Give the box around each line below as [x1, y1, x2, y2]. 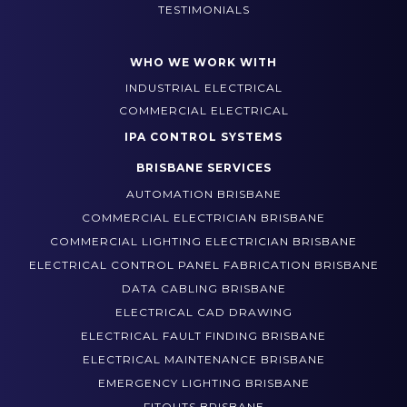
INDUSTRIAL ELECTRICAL [124, 81, 283, 95]
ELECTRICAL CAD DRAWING [114, 305, 293, 320]
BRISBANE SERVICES [135, 160, 272, 174]
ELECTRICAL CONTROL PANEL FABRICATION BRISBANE [28, 258, 379, 273]
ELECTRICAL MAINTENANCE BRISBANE [82, 352, 325, 367]
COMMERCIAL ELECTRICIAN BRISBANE [82, 211, 325, 225]
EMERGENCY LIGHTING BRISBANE [97, 376, 310, 391]
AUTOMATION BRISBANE [125, 187, 282, 202]
